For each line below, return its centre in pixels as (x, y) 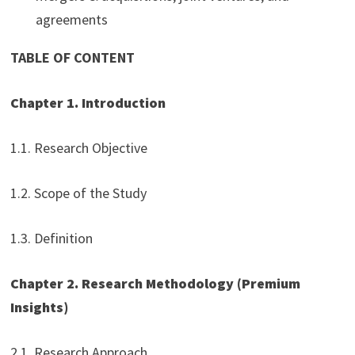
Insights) (39, 307)
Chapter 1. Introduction (88, 103)
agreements (71, 20)
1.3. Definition (51, 239)
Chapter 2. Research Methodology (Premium (155, 284)
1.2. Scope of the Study (78, 193)
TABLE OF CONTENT (72, 58)
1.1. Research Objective (78, 148)
